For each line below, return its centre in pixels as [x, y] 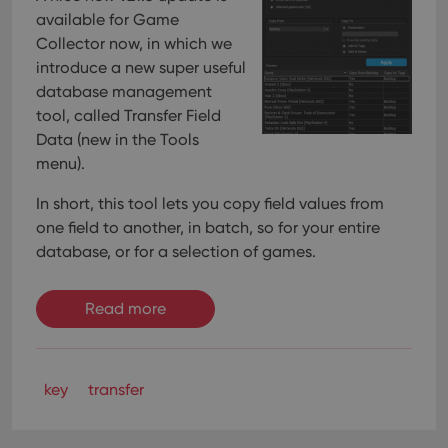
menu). [60, 163]
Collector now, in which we [134, 43]
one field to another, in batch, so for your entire [208, 227]
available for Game [107, 19]
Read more [125, 308]
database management [124, 91]
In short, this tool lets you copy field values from [210, 203]
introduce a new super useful [141, 67]
